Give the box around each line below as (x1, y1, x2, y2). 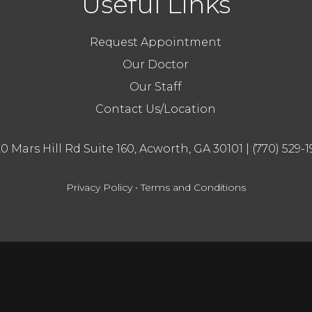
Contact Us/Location (95, 102, 217, 116)
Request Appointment (90, 35, 222, 49)
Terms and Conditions (141, 181, 246, 194)
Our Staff (130, 79, 182, 93)
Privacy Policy (66, 181, 132, 194)
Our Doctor (123, 57, 189, 71)
